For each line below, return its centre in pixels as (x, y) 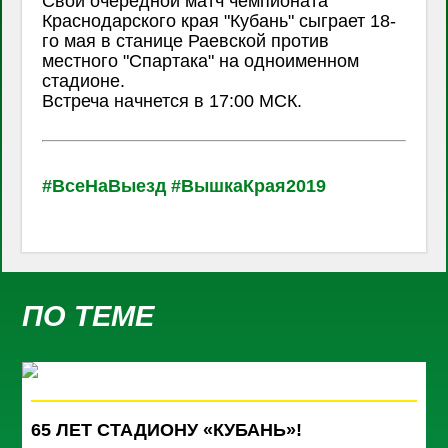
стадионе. (84, 80)
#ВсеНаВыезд (104, 185)
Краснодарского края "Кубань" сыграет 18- (219, 20)
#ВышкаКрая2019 (249, 185)
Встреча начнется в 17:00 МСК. (172, 100)
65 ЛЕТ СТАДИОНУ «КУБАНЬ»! (167, 429)
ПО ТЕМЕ (88, 316)
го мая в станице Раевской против (186, 40)
